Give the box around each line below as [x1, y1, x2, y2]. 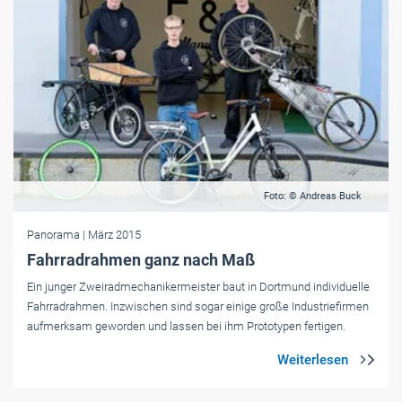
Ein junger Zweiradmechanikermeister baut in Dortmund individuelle [27, 280, 370, 294]
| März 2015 [83, 228, 141, 242]
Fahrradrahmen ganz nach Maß [27, 250, 255, 270]
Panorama [27, 228, 83, 242]
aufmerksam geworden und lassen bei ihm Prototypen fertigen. [27, 319, 345, 334]
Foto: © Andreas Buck [264, 190, 362, 203]
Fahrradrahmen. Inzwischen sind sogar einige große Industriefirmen [27, 300, 369, 314]
